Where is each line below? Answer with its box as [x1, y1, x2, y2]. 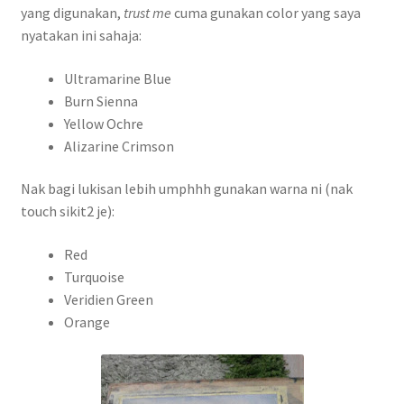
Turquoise [63, 268, 124, 287]
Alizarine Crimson [63, 136, 174, 155]
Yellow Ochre [63, 114, 143, 133]
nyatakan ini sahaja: [20, 26, 142, 45]
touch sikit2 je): [20, 202, 115, 221]
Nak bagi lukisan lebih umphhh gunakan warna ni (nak [20, 179, 353, 198]
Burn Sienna [63, 91, 138, 110]
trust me [123, 4, 174, 23]
